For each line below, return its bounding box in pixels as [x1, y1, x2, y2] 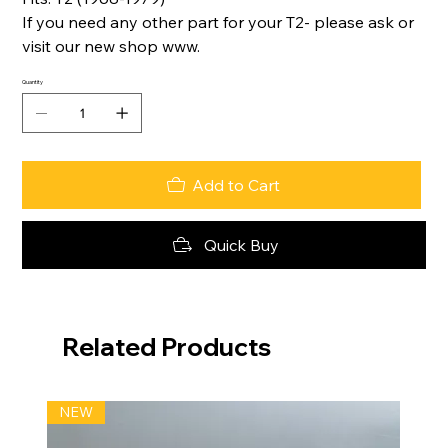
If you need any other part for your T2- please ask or [22, 12, 415, 33]
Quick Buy [203, 235, 279, 256]
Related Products [62, 331, 272, 363]
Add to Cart [191, 175, 280, 196]
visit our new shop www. [22, 36, 201, 57]
